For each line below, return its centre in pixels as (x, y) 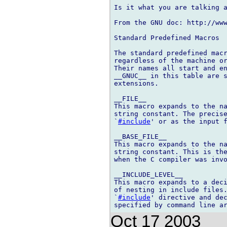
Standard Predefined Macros (167, 38)
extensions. (136, 84)
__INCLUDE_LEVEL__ (148, 175)
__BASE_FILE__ (140, 137)
